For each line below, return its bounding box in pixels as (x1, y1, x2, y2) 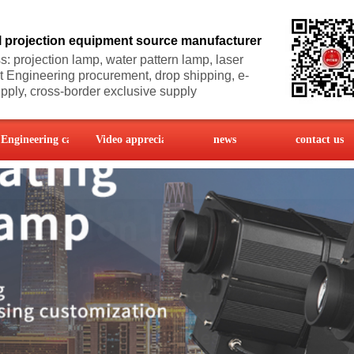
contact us (295, 134, 344, 145)
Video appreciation (96, 134, 186, 145)
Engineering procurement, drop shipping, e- (6, 69, 249, 82)
